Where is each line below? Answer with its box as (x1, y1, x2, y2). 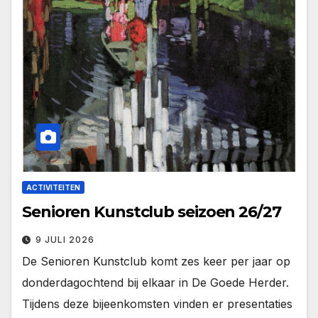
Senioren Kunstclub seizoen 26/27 (22, 202, 281, 221)
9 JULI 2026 (35, 234, 94, 245)
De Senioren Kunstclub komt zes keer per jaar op (22, 253, 290, 268)
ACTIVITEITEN (26, 182, 80, 192)
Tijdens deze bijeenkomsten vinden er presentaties (22, 296, 292, 311)
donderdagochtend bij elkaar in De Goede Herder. (22, 275, 289, 290)
